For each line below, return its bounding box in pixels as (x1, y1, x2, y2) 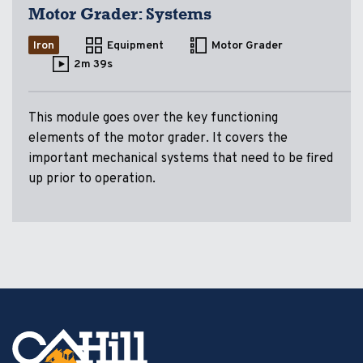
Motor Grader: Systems (28, 3, 211, 23)
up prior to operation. (28, 170, 156, 187)
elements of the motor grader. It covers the (28, 130, 288, 147)
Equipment (107, 39, 164, 53)
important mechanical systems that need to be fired (28, 150, 333, 167)
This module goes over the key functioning (28, 109, 278, 126)
